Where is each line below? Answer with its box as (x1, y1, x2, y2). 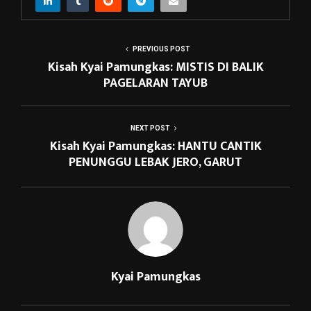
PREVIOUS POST (132, 44, 190, 53)
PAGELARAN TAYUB (103, 72, 208, 94)
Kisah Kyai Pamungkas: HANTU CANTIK (49, 135, 262, 157)
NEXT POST (130, 124, 170, 132)
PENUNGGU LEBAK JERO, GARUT (69, 151, 242, 173)
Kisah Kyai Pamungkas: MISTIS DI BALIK (47, 56, 264, 78)
